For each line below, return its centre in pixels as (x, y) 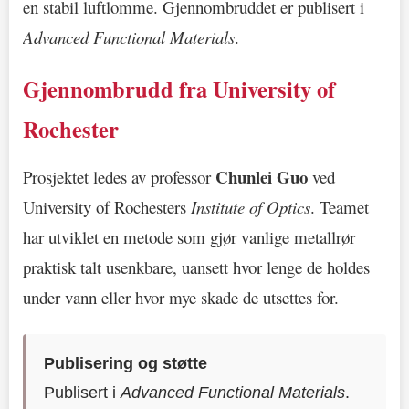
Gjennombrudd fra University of (179, 89)
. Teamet (340, 206)
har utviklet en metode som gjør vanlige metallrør (189, 236)
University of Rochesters (107, 206)
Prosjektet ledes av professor (119, 176)
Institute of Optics (251, 206)
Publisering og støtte (126, 363)
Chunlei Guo (262, 176)
